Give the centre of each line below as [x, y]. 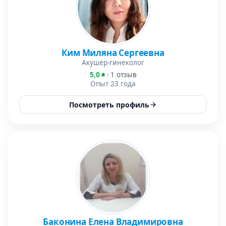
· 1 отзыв [121, 75]
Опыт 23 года [113, 84]
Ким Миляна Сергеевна [113, 53]
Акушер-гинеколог [113, 63]
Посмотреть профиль [109, 104]
